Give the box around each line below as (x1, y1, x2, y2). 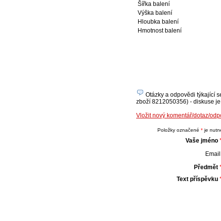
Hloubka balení (138, 18, 179, 25)
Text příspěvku (176, 176, 218, 183)
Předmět (193, 164, 218, 171)
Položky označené (157, 127, 201, 133)
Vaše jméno (185, 137, 218, 144)
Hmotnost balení (138, 27, 182, 34)
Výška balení (138, 9, 172, 16)
